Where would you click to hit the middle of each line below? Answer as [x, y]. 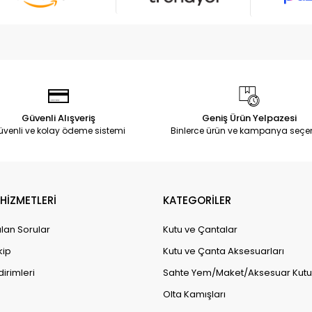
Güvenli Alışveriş [58, 118]
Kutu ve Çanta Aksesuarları [224, 251]
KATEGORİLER [197, 200]
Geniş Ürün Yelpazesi [249, 118]
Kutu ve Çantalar [200, 229]
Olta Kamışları [194, 294]
